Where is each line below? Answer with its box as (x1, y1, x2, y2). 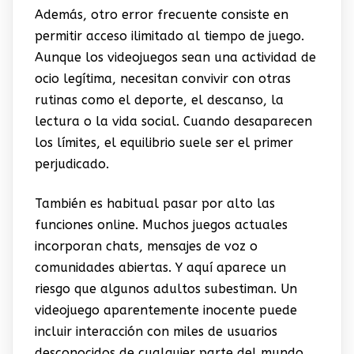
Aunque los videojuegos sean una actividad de (34, 50, 316, 66)
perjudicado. (34, 156, 109, 172)
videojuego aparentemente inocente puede (34, 302, 297, 318)
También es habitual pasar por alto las (34, 195, 275, 211)
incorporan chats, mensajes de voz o (34, 238, 258, 254)
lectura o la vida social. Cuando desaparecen (34, 114, 312, 130)
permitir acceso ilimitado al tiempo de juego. (34, 28, 304, 44)
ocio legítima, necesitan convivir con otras (34, 71, 291, 87)
